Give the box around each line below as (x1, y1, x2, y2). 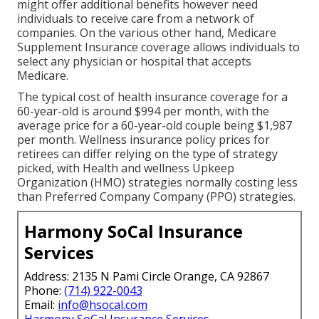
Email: (24, 296, 58, 313)
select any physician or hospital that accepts (17, 53, 251, 69)
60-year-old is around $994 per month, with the (17, 103, 269, 119)
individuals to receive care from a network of (17, 10, 254, 26)
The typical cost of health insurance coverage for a (17, 88, 288, 105)
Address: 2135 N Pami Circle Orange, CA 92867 (24, 268, 269, 284)
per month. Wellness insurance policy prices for (17, 131, 270, 147)
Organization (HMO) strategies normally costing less (17, 174, 298, 190)
